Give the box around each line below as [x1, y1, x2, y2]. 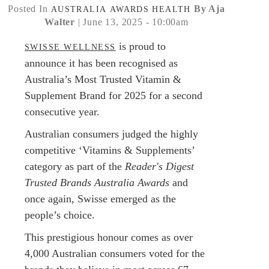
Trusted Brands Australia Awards [25, 176, 169, 189]
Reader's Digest [125, 160, 194, 172]
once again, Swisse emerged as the [25, 192, 176, 205]
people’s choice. [25, 208, 98, 221]
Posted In [8, 3, 48, 14]
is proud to [115, 40, 166, 52]
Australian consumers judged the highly [25, 127, 198, 140]
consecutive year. [25, 105, 106, 118]
